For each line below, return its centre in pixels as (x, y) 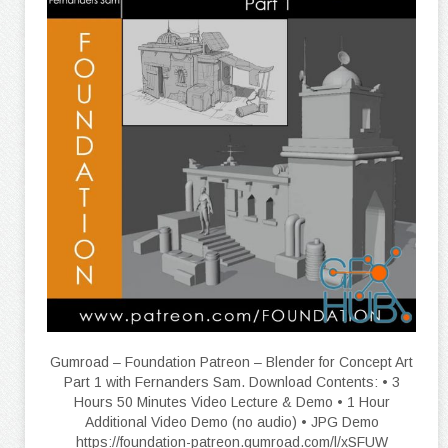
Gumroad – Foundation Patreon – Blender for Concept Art (231, 362)
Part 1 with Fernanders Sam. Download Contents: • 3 (231, 382)
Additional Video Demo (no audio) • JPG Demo (231, 422)
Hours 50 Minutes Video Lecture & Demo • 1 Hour (231, 402)
